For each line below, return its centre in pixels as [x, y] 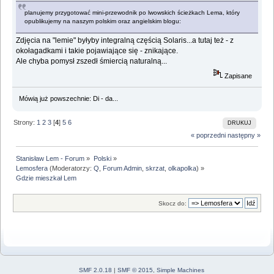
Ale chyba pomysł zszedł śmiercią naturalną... [92, 61]
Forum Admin [123, 168]
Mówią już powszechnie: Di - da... [68, 98]
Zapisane [238, 76]
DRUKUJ [239, 123]
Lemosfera [32, 168]
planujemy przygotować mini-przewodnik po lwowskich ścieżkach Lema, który [132, 12]
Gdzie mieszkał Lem [46, 178]
